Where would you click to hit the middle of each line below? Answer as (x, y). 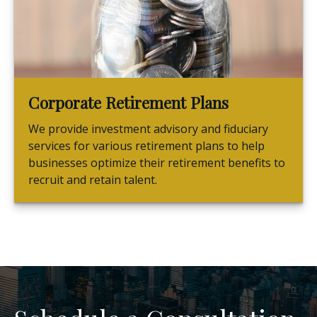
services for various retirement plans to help (146, 146)
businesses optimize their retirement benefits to (157, 163)
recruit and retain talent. (93, 180)
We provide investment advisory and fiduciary (148, 129)
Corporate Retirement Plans (128, 103)
